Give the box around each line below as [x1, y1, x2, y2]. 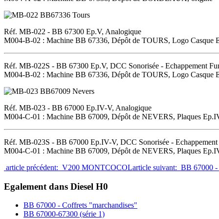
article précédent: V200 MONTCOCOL [4, 163, 132, 172]
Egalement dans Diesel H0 [4, 181, 108, 192]
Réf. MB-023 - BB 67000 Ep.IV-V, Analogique [4, 103, 152, 112]
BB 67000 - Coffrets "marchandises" [23, 201, 137, 210]
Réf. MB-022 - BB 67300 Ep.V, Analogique [4, 27, 141, 36]
